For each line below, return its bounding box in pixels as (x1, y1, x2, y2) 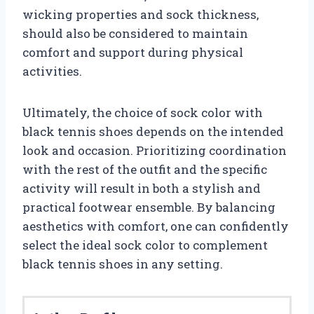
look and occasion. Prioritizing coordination (22, 142, 287, 158)
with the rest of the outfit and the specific (22, 161, 267, 177)
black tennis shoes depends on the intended (22, 123, 284, 139)
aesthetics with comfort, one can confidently (22, 217, 289, 234)
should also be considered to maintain (22, 25, 248, 41)
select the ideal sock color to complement (22, 236, 268, 253)
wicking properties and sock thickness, (22, 6, 259, 22)
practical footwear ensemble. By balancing (22, 198, 275, 215)
